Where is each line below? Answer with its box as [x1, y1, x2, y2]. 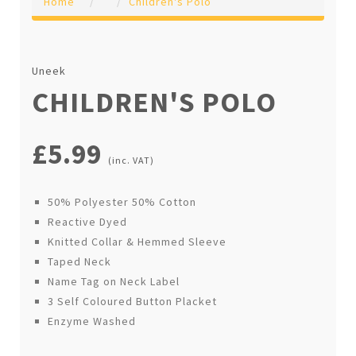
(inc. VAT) [108, 153, 154, 166]
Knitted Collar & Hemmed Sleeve [48, 234, 226, 249]
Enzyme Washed [48, 313, 136, 328]
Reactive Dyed [48, 214, 127, 229]
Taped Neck [48, 253, 111, 269]
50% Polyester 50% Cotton [48, 194, 196, 209]
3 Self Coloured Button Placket [48, 293, 217, 308]
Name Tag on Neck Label [48, 273, 180, 288]
